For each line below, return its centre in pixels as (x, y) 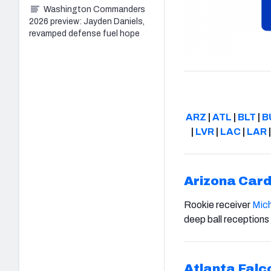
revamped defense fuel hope (84, 33)
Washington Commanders (94, 9)
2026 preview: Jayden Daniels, (87, 21)
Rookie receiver (218, 204)
